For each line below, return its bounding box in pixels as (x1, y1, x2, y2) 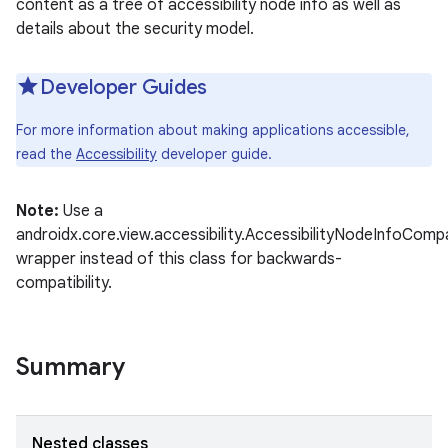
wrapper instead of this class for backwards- (16, 249, 342, 269)
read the (16, 145, 76, 163)
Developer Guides (40, 75, 207, 100)
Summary (16, 352, 125, 382)
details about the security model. (16, 19, 254, 39)
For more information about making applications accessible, (16, 121, 410, 139)
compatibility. (16, 273, 112, 293)
